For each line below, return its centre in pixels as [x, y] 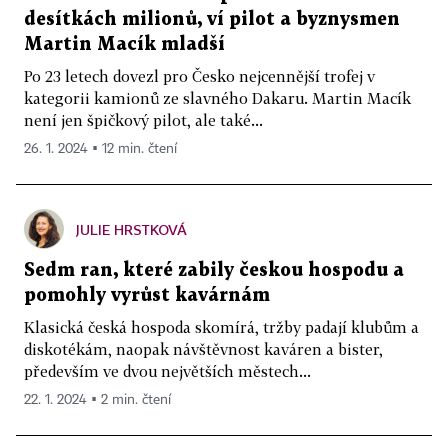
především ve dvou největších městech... [167, 370]
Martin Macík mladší [124, 44]
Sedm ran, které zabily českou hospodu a [214, 270]
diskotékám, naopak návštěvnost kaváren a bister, [203, 348]
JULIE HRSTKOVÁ [131, 229]
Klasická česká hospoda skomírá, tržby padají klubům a [221, 326]
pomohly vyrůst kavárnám [147, 295]
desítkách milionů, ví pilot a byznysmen [212, 19]
